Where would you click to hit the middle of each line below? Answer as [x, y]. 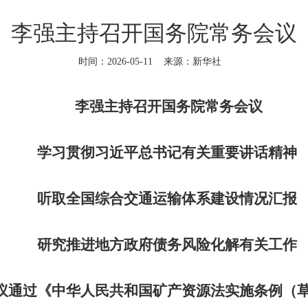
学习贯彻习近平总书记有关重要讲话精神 [167, 153]
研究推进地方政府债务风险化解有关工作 [167, 245]
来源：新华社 [192, 62]
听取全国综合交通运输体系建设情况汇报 [167, 199]
